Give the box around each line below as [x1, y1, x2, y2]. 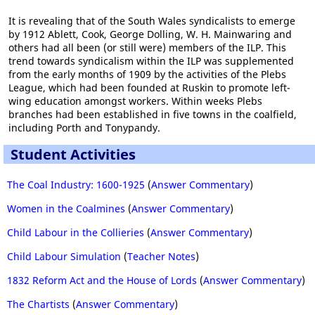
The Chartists [7, 297, 70, 311]
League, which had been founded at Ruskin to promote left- [8, 81, 290, 94]
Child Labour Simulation [7, 250, 121, 263]
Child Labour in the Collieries [7, 226, 144, 239]
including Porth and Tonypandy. [8, 121, 160, 134]
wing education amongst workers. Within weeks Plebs [8, 94, 262, 108]
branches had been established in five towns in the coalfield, [8, 108, 297, 121]
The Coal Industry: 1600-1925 [7, 178, 145, 191]
